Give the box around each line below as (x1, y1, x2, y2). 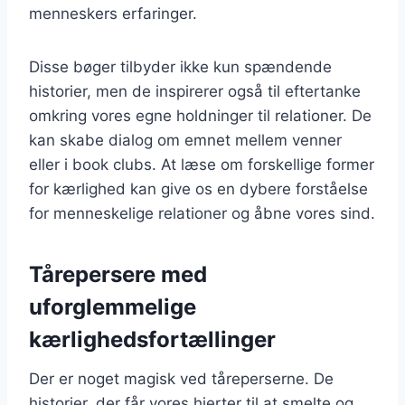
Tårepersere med (29, 261, 207, 287)
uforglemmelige (29, 294, 196, 320)
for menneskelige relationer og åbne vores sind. (29, 204, 375, 222)
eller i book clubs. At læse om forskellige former (29, 155, 374, 174)
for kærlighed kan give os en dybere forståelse (29, 180, 368, 198)
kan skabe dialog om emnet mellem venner (29, 131, 342, 149)
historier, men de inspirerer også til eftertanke (29, 82, 361, 100)
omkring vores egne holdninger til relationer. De (29, 107, 372, 125)
